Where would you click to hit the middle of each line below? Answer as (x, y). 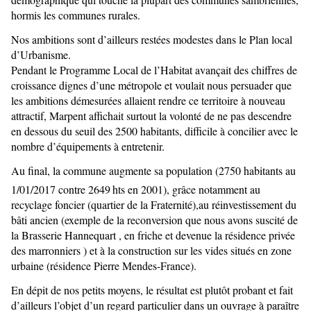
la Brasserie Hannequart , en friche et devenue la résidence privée (153, 235)
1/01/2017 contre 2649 (61, 189)
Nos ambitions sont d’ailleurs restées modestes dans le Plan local (152, 39)
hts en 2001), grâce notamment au (186, 189)
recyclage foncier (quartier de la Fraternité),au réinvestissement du (154, 204)
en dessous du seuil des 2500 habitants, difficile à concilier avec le (154, 131)
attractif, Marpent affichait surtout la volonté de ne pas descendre (151, 115)
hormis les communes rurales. (76, 15)
